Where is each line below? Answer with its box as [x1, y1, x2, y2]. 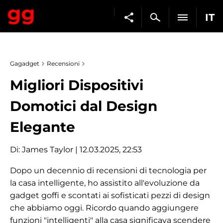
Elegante [10, 118, 75, 135]
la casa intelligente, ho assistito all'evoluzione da [10, 178, 200, 188]
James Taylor [22, 145, 73, 154]
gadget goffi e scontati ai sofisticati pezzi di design [10, 191, 210, 200]
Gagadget [10, 60, 39, 67]
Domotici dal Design [10, 98, 157, 114]
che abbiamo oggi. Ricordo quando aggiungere [10, 203, 199, 213]
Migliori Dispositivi [10, 77, 143, 94]
